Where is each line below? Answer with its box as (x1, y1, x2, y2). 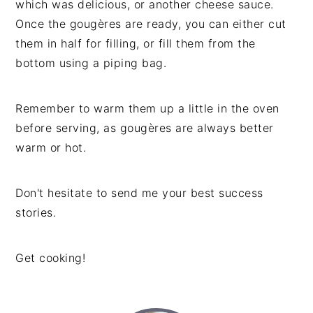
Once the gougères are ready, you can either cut (15, 17, 286, 31)
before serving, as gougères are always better (15, 121, 274, 136)
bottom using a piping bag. (15, 56, 167, 71)
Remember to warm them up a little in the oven (15, 101, 279, 116)
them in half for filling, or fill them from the (15, 36, 256, 51)
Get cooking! (15, 251, 86, 265)
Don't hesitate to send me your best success (15, 186, 263, 201)
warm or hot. (15, 140, 87, 155)
